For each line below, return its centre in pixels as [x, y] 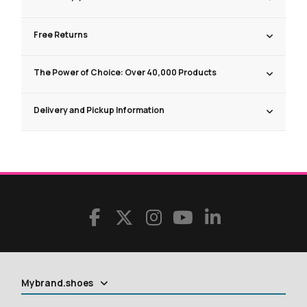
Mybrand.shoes [58, 283]
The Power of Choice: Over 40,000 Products [125, 73]
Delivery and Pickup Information [99, 110]
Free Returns [61, 35]
